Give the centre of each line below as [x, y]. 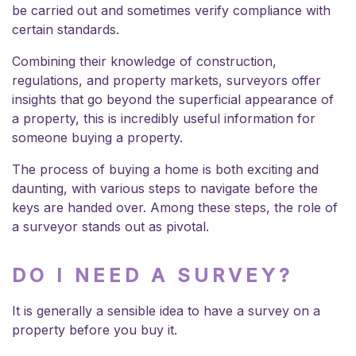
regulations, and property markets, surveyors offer [166, 80]
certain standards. [68, 29]
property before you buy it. [99, 329]
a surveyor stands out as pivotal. [112, 226]
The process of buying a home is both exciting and [165, 169]
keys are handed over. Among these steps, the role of [175, 207]
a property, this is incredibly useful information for [164, 118]
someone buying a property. [99, 137]
